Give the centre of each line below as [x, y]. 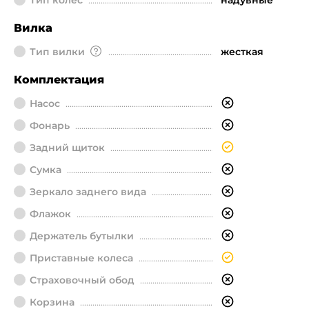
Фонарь [50, 126]
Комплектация [59, 80]
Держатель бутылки [82, 236]
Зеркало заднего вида [88, 192]
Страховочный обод [82, 280]
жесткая [242, 52]
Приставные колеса [81, 258]
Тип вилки [57, 52]
